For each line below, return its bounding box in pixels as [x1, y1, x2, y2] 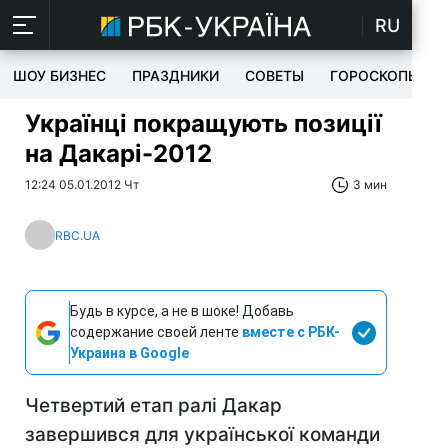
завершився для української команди [25, 423, 380, 446]
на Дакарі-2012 [25, 139, 212, 168]
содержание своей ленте [70, 324, 242, 340]
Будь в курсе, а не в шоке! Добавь [70, 303, 294, 319]
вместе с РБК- [242, 324, 340, 340]
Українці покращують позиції [25, 109, 382, 138]
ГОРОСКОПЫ [330, 67, 420, 84]
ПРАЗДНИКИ [132, 67, 219, 84]
